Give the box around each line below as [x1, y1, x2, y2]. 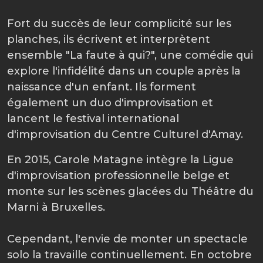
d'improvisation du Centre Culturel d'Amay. [7, 128, 246, 141]
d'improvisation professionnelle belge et [7, 169, 230, 182]
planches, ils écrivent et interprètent [7, 33, 210, 46]
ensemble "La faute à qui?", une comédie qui [7, 49, 253, 62]
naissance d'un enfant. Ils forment [7, 80, 196, 93]
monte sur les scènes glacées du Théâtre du [7, 185, 254, 198]
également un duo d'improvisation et [7, 96, 213, 109]
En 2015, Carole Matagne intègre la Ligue [7, 153, 234, 166]
